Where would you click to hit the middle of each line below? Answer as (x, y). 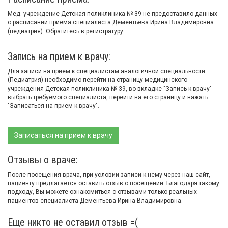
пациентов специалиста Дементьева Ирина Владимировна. (95, 201)
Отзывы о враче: (43, 160)
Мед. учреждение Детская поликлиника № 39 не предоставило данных (112, 14)
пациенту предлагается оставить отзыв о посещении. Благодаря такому (113, 183)
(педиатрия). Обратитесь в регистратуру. (66, 31)
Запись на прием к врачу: (59, 56)
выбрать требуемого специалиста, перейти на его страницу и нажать (108, 97)
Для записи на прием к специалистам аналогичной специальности (106, 71)
